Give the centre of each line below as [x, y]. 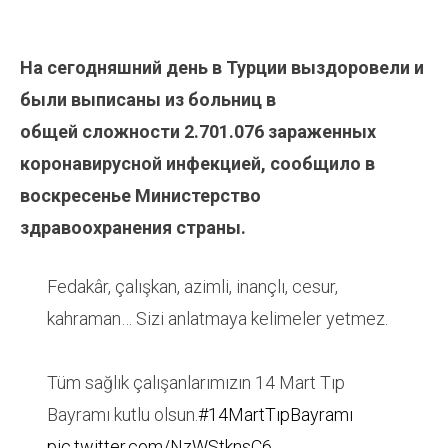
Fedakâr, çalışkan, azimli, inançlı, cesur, [192, 287]
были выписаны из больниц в [148, 100]
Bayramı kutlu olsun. [122, 415]
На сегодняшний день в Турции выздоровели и [222, 68]
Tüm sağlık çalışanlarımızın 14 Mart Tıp [196, 383]
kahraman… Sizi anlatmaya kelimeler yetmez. [217, 319]
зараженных [322, 132]
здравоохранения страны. [133, 228]
